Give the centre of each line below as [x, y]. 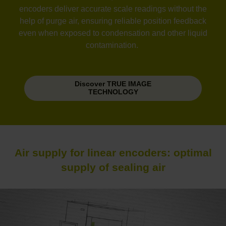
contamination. [113, 45]
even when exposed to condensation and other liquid [113, 33]
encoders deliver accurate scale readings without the [113, 9]
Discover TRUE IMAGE [113, 84]
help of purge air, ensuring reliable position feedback [113, 21]
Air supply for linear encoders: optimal [113, 152]
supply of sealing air [113, 167]
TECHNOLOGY [113, 92]
